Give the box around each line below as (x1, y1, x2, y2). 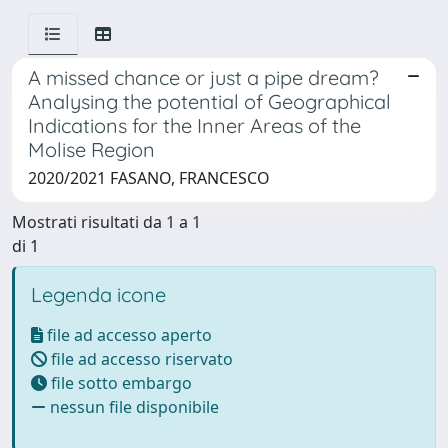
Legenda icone (31, 282, 166, 307)
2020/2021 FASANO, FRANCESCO (28, 167, 270, 189)
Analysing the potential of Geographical (28, 89, 391, 114)
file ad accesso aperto (43, 324, 212, 346)
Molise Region (28, 137, 155, 162)
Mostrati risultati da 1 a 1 (12, 211, 201, 233)
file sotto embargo (47, 372, 192, 394)
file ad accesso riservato (47, 348, 233, 370)
